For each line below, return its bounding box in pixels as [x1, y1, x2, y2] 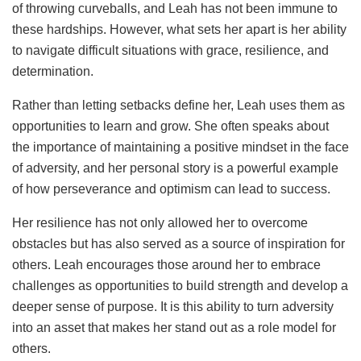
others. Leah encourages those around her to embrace [12, 257, 321, 272]
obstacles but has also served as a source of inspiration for [12, 236, 345, 251]
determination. [12, 64, 93, 78]
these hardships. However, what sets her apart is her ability [12, 22, 346, 36]
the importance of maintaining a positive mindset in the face [12, 139, 349, 154]
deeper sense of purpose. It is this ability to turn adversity [12, 299, 334, 313]
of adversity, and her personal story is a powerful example [12, 160, 338, 175]
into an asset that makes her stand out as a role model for [12, 320, 336, 334]
